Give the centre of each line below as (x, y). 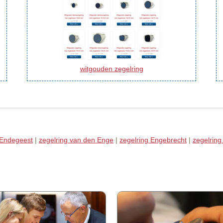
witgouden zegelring (111, 68)
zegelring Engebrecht (153, 140)
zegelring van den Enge (76, 140)
